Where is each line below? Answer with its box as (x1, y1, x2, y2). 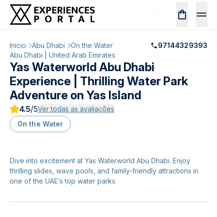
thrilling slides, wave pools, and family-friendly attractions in (10, 167, 199, 175)
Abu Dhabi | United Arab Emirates (10, 51, 115, 59)
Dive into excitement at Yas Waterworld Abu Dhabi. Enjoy (10, 156, 190, 165)
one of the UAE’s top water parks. (10, 177, 117, 185)
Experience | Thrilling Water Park (10, 74, 188, 88)
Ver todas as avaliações (38, 105, 114, 113)
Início (10, 41, 26, 49)
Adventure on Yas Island (10, 88, 141, 102)
